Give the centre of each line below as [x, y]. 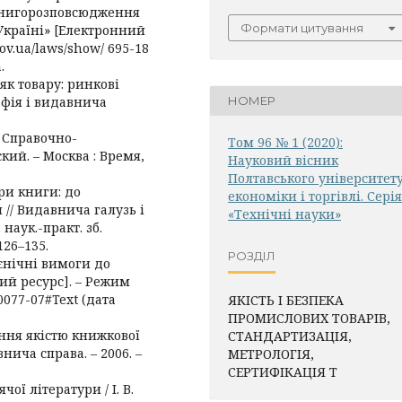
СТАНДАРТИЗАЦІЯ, [290, 336]
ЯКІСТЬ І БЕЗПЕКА [286, 300]
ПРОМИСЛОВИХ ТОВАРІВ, [309, 318]
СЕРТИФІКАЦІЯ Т [283, 371]
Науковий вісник [283, 160]
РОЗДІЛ [252, 256]
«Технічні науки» [284, 214]
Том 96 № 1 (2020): [285, 142]
